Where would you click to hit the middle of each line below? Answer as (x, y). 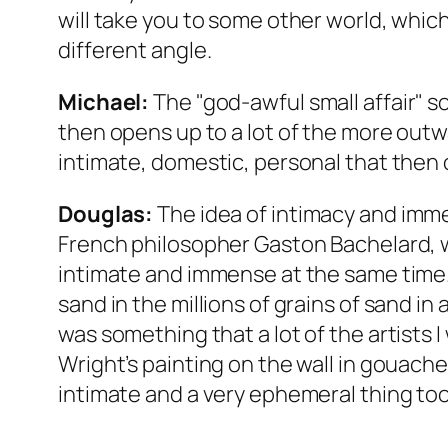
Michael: (104, 102)
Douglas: (108, 214)
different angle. (135, 50)
